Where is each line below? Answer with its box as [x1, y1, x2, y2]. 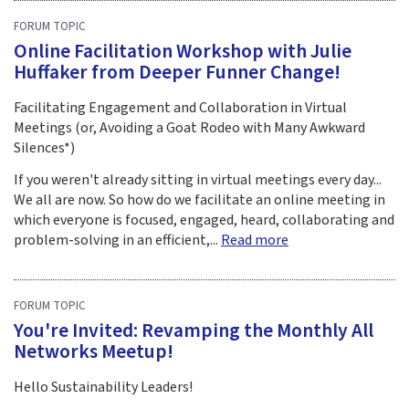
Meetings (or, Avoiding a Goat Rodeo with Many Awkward [14, 117, 365, 138]
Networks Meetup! [14, 337, 173, 366]
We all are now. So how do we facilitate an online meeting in [14, 189, 385, 210]
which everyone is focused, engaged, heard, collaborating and [14, 209, 394, 230]
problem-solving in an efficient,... [14, 229, 221, 250]
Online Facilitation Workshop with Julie [14, 37, 351, 66]
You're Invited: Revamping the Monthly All [14, 316, 373, 345]
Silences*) [14, 137, 75, 158]
